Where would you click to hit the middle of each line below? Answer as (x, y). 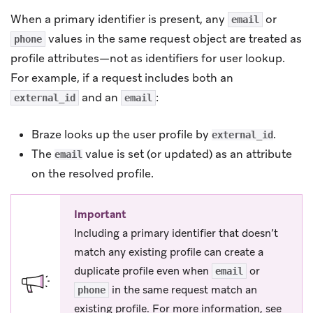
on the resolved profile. (93, 173)
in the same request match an (183, 290)
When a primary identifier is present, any (119, 19)
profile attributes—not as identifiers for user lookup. (148, 58)
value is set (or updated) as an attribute (187, 154)
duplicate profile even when (143, 271)
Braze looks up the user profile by (122, 134)
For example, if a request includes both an (122, 78)
